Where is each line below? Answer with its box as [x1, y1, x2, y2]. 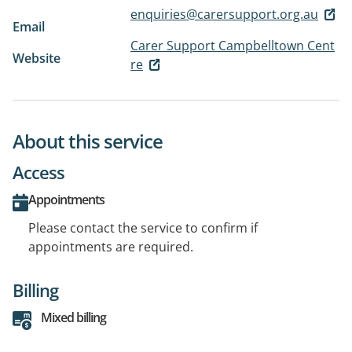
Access [13, 160, 64, 185]
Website [13, 49, 60, 67]
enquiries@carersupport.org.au [130, 5, 318, 23]
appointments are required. [28, 238, 193, 256]
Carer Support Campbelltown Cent [130, 36, 335, 54]
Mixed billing [41, 309, 106, 327]
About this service [13, 128, 163, 155]
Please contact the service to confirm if [28, 219, 258, 237]
